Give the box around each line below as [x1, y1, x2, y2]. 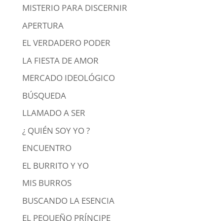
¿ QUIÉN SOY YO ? [22, 124, 90, 136]
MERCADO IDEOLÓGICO [22, 72, 115, 83]
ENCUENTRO [22, 142, 72, 153]
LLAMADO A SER [22, 107, 85, 118]
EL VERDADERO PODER [22, 37, 110, 48]
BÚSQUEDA [22, 89, 66, 101]
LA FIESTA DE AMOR [22, 54, 99, 66]
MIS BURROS [22, 177, 72, 188]
